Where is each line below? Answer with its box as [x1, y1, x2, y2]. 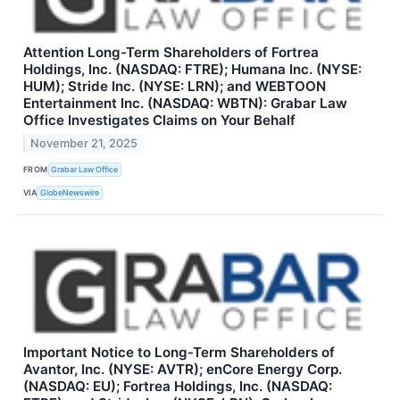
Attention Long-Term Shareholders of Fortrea [23, 43, 319, 61]
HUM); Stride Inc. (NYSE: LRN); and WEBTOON [23, 77, 326, 95]
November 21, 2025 [30, 136, 138, 150]
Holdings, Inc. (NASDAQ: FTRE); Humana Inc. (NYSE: [23, 60, 362, 78]
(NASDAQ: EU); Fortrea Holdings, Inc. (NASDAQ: [23, 377, 332, 395]
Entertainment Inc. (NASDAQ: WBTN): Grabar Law [23, 94, 347, 112]
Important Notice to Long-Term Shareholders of [23, 343, 335, 361]
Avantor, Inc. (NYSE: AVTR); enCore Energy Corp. [23, 360, 342, 378]
